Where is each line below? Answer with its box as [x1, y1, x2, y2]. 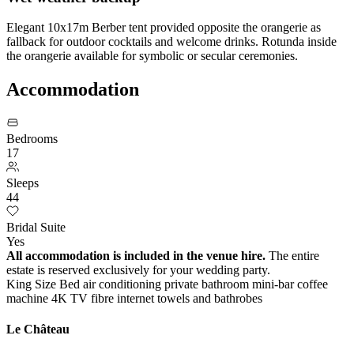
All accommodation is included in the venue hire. [6, 249, 265, 263]
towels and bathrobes [157, 292, 262, 306]
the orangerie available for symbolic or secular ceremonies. [6, 49, 298, 63]
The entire [265, 249, 319, 263]
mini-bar [252, 277, 297, 292]
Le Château [6, 322, 70, 337]
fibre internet [91, 292, 157, 306]
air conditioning [83, 277, 164, 292]
